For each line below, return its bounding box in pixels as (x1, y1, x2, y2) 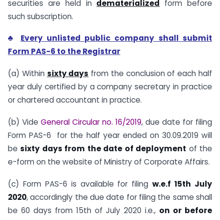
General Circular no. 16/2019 (41, 117, 141, 127)
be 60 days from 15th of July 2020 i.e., (8, 205, 160, 216)
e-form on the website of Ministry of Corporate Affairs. (8, 157, 210, 167)
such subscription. (8, 11, 73, 22)
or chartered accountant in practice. (8, 95, 142, 106)
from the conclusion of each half (88, 68, 213, 79)
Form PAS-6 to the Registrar (8, 46, 120, 57)
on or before (159, 205, 213, 216)
